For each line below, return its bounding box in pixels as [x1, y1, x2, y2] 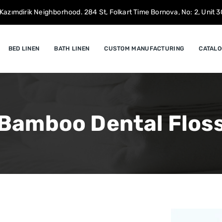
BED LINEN [8, 45, 40, 52]
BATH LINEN [54, 45, 90, 52]
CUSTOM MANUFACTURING [104, 45, 184, 52]
